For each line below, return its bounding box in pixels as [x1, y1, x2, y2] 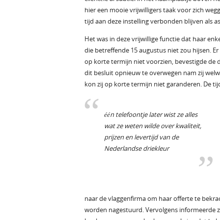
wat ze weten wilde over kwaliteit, [104, 121, 201, 130]
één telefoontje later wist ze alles [104, 110, 197, 119]
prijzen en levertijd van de [104, 133, 179, 141]
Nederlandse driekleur [104, 144, 169, 153]
